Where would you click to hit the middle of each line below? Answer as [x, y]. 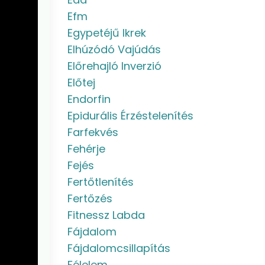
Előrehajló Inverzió [114, 66]
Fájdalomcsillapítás [119, 248]
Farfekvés [93, 132]
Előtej [81, 83]
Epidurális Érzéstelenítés [130, 116]
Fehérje [86, 149]
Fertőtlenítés [100, 182]
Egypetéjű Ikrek [106, 33]
